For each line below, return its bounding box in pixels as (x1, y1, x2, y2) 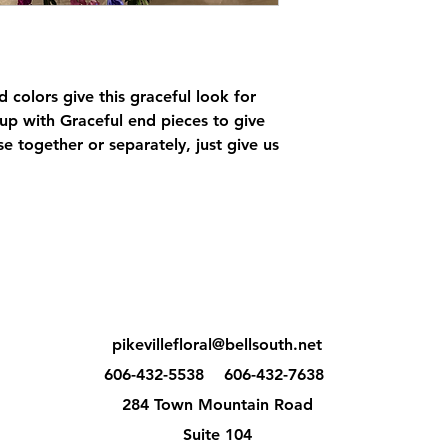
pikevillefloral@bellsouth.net (112, 335, 322, 354)
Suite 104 (182, 425, 252, 444)
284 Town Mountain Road (121, 395, 313, 414)
